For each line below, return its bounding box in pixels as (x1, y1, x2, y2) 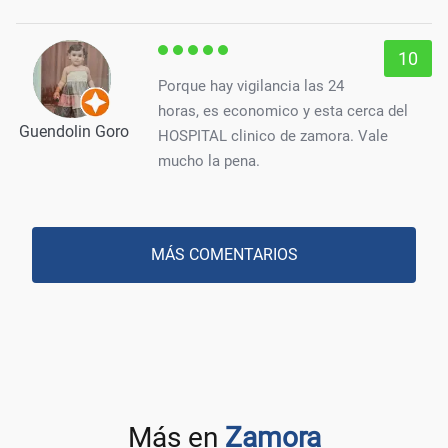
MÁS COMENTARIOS (150, 244, 298, 264)
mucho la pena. (158, 151, 260, 170)
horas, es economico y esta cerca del (158, 101, 408, 120)
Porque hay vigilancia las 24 (158, 76, 344, 95)
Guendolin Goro (18, 121, 129, 141)
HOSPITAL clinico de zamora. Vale (158, 126, 388, 145)
